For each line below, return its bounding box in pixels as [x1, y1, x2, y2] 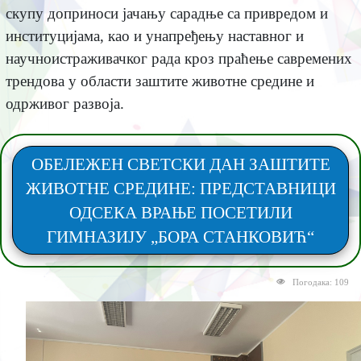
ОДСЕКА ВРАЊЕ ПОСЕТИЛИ [68, 202, 293, 222]
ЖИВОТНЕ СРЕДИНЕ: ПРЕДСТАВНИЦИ [25, 178, 336, 198]
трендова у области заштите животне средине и [5, 72, 314, 89]
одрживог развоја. [5, 94, 124, 112]
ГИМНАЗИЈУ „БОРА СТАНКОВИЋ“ [47, 226, 314, 247]
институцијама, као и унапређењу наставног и [5, 27, 304, 44]
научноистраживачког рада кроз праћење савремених [5, 49, 352, 67]
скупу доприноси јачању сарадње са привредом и [5, 4, 328, 22]
